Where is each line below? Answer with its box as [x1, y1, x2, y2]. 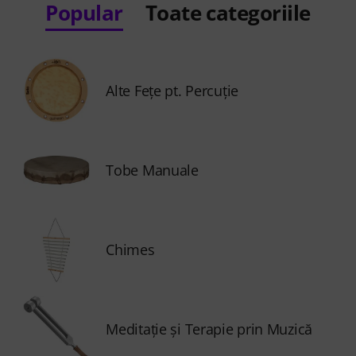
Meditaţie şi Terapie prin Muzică [106, 319, 313, 339]
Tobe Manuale [106, 161, 199, 180]
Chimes [106, 240, 155, 259]
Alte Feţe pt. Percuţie [106, 81, 238, 100]
